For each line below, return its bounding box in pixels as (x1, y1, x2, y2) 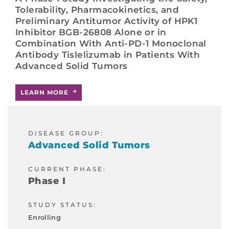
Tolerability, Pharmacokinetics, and (15, 4, 179, 15)
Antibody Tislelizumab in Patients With (15, 49, 200, 60)
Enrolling (28, 213, 61, 221)
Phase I (28, 175, 66, 187)
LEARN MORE (20, 88, 68, 96)
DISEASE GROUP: (28, 129, 104, 137)
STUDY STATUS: (28, 200, 97, 209)
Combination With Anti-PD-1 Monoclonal (15, 38, 207, 49)
